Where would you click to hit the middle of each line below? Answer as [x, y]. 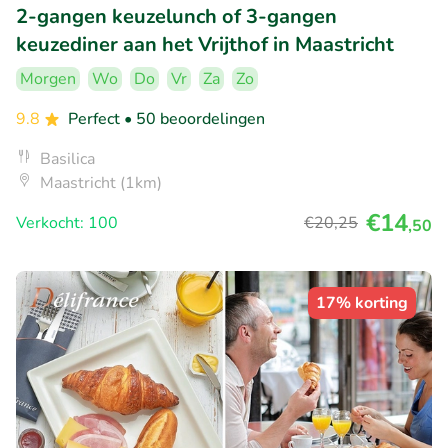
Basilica [67, 159]
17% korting [362, 303]
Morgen [48, 79]
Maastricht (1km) [101, 183]
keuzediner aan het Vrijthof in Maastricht [205, 45]
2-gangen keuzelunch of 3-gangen [176, 17]
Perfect [96, 119]
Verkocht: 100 [67, 223]
